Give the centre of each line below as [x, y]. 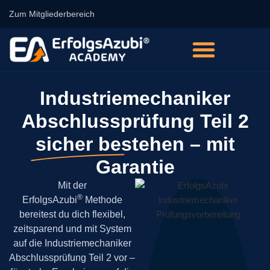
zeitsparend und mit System [72, 229]
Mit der [72, 185]
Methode [102, 200]
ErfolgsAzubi [49, 200]
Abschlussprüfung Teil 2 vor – [72, 258]
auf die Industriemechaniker [72, 243]
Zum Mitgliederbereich [52, 14]
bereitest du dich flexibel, [72, 214]
